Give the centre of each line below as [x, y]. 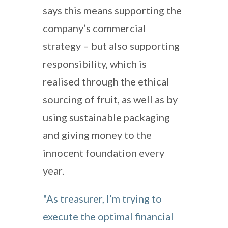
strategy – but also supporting [111, 46]
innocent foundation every [104, 152]
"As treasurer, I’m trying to [102, 198]
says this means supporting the [112, 10]
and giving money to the [97, 135]
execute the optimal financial [108, 216]
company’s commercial [94, 28]
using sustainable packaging [106, 117]
